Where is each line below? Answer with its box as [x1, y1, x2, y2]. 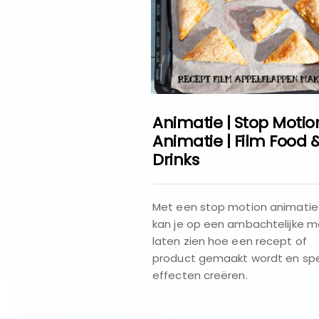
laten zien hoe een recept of [152, 233, 307, 249]
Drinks [152, 148, 199, 171]
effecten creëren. [152, 267, 248, 283]
